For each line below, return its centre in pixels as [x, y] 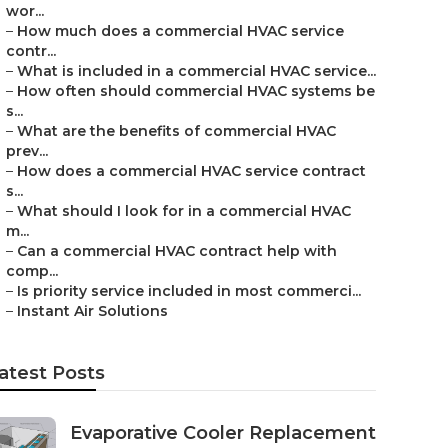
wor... [25, 11]
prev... [27, 151]
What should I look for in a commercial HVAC [184, 211]
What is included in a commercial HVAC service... [196, 71]
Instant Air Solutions [92, 311]
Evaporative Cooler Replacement [223, 433]
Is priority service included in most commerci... [189, 291]
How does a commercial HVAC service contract [191, 171]
